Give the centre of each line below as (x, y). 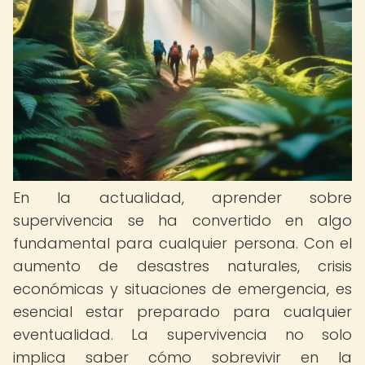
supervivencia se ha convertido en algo (182, 220)
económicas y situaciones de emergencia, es (182, 289)
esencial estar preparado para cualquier (182, 312)
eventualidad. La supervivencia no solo (182, 334)
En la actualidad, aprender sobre (182, 198)
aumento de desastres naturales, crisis (182, 266)
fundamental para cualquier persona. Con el (182, 243)
